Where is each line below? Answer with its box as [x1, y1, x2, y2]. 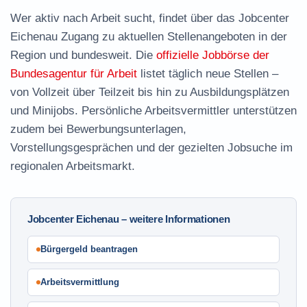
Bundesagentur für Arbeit [10, 67, 137, 80]
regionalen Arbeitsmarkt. [10, 160, 135, 173]
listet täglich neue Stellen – [137, 67, 278, 80]
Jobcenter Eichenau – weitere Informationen [27, 213, 230, 225]
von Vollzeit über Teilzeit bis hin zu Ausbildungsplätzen [10, 86, 289, 99]
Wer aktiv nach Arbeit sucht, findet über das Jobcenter [10, 12, 289, 25]
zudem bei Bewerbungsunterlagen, [10, 123, 186, 136]
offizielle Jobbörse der [156, 49, 269, 62]
